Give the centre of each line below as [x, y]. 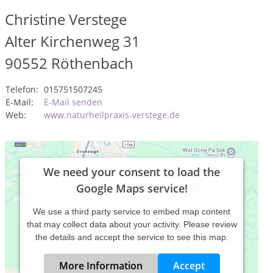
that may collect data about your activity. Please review [132, 224]
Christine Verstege [66, 19]
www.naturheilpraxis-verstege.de [112, 115]
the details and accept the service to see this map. [132, 237]
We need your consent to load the [132, 172]
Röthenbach [92, 63]
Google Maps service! [132, 188]
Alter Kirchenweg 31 [73, 41]
